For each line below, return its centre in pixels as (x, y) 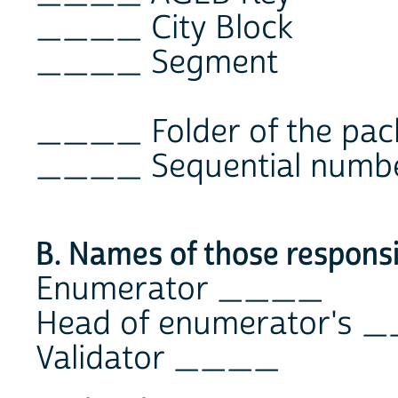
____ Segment (157, 64)
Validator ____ (158, 358)
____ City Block (164, 29)
